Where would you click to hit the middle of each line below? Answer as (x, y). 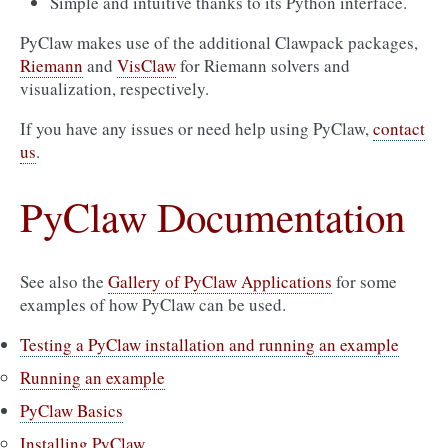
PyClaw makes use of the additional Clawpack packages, (219, 42)
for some (364, 281)
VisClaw (146, 65)
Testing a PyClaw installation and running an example (209, 344)
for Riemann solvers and (263, 65)
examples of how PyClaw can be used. (153, 304)
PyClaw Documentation (212, 216)
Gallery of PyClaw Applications (220, 281)
